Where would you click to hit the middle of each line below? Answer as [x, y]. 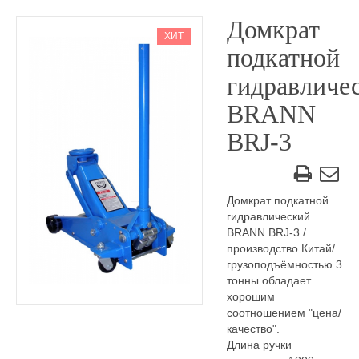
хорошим [250, 296]
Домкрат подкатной [277, 200]
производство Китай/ [280, 248]
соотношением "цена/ [284, 313]
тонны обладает [268, 280]
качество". [253, 329]
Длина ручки [259, 345]
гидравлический [268, 216]
